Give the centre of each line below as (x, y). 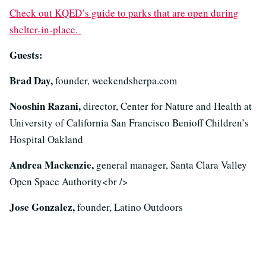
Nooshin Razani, (46, 106)
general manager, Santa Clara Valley (172, 164)
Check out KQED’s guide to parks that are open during (124, 12)
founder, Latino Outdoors (130, 207)
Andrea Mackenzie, (53, 164)
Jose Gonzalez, (43, 207)
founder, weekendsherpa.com (116, 80)
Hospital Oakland (46, 139)
